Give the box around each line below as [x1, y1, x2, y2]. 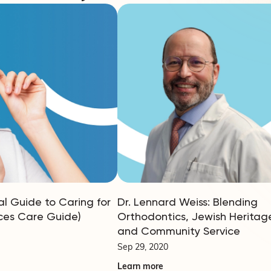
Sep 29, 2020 [117, 243, 168, 252]
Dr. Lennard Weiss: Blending [117, 195, 258, 208]
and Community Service [117, 224, 240, 237]
